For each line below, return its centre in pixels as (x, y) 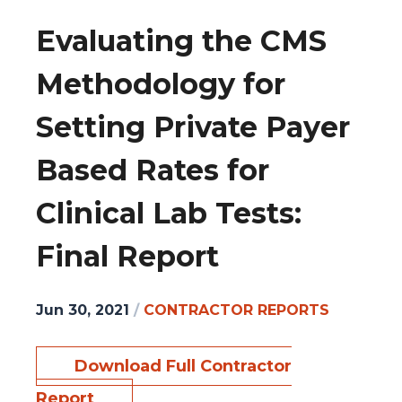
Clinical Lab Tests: (169, 214)
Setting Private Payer (193, 127)
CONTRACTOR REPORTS (236, 310)
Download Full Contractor (183, 366)
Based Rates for (153, 170)
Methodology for (161, 84)
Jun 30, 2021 (83, 310)
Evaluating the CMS (181, 41)
